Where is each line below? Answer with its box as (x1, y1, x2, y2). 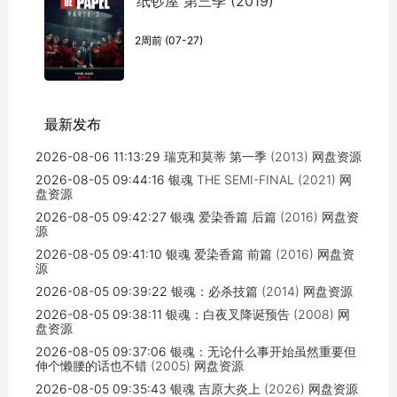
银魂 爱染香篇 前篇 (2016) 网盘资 (166, 246, 354, 262)
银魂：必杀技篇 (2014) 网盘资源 (171, 284, 353, 300)
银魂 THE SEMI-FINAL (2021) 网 (168, 172, 352, 188)
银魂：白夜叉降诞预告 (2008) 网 (166, 307, 350, 323)
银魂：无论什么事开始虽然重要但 (170, 344, 356, 360)
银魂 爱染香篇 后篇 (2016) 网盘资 (170, 209, 359, 225)
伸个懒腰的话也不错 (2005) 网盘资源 (35, 358, 244, 374)
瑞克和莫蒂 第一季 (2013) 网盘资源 (164, 149, 362, 165)
